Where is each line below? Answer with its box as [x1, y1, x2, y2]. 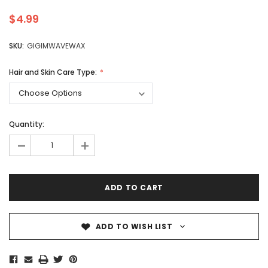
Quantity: [9, 119, 44, 130]
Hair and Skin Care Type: [9, 67, 99, 78]
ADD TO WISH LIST [95, 221, 173, 232]
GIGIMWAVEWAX [27, 41, 85, 51]
